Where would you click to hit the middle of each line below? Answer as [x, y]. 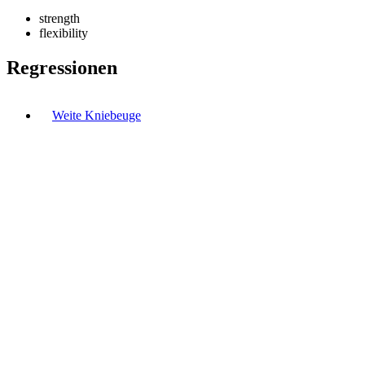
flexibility [64, 33]
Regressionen [62, 67]
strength [59, 18]
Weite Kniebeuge [97, 115]
